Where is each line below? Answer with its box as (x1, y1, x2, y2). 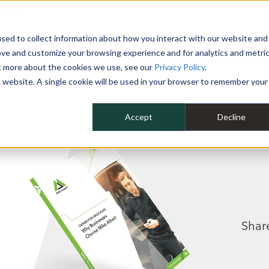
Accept (125, 112, 153, 122)
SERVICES (87, 44, 120, 52)
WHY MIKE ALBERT (1, 44, 65, 52)
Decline (217, 112, 246, 122)
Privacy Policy (154, 62, 205, 72)
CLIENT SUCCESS (142, 44, 200, 52)
